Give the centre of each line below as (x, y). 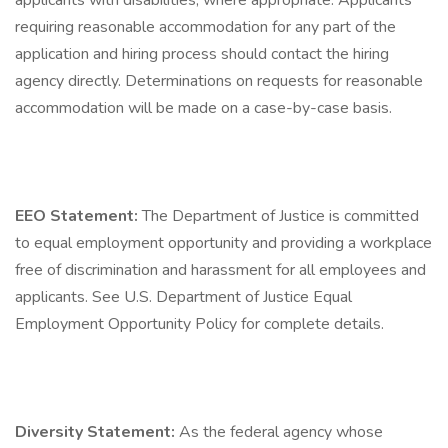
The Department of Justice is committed (280, 216)
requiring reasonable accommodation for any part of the (205, 27)
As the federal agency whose (281, 432)
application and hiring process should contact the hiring (202, 54)
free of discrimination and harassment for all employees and (220, 270)
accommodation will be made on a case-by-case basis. (203, 108)
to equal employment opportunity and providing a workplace (223, 243)
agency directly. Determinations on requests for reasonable (219, 81)
